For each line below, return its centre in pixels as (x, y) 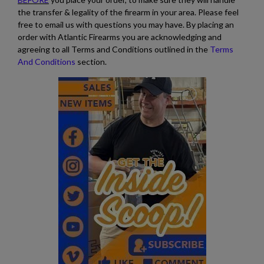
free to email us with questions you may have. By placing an (126, 24)
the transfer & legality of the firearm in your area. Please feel (128, 12)
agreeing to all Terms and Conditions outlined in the (114, 49)
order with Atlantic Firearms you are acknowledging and (120, 37)
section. (91, 61)
